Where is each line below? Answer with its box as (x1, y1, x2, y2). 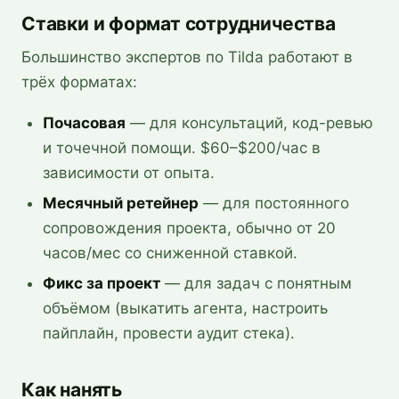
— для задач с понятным (160, 274, 352, 292)
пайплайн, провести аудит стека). (43, 324, 295, 342)
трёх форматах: (21, 73, 137, 91)
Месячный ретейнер (43, 194, 199, 212)
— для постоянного (199, 194, 349, 212)
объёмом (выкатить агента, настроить (43, 299, 328, 317)
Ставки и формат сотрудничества (21, 12, 336, 35)
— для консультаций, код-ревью (126, 114, 373, 132)
